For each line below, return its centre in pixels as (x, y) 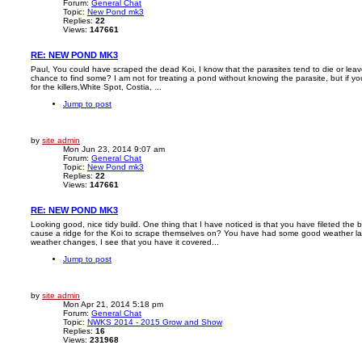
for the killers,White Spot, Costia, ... (96, 86)
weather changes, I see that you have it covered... (125, 242)
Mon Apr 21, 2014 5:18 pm (113, 304)
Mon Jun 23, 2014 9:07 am (114, 149)
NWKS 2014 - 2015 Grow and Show (155, 322)
